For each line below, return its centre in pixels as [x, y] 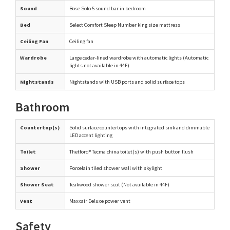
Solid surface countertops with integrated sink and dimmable [139, 127]
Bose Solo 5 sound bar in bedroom [108, 8]
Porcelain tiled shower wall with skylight [116, 168]
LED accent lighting [91, 135]
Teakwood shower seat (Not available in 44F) [119, 184]
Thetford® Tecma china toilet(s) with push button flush [131, 151]
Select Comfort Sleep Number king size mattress [125, 25]
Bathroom [42, 107]
